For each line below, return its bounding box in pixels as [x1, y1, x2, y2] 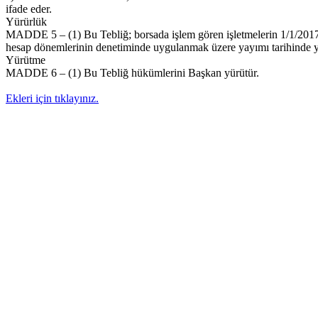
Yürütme [6, 53, 45, 66]
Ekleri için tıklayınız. [6, 92, 99, 104]
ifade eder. [6, 2, 52, 15]
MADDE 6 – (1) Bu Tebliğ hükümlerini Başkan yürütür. [6, 66, 259, 79]
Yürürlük [6, 15, 47, 28]
